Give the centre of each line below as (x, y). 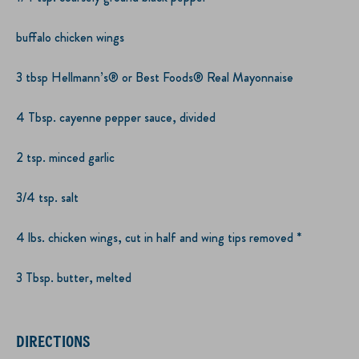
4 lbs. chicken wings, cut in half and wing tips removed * (159, 237)
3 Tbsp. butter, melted (74, 277)
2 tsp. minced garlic (65, 157)
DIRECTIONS (53, 341)
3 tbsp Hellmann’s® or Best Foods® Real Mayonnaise (155, 77)
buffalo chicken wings (70, 37)
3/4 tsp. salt (47, 197)
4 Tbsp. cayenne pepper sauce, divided (116, 117)
